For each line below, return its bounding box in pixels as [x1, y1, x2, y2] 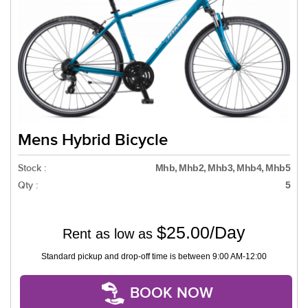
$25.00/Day [157, 223, 245, 243]
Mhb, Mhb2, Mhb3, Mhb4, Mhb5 [155, 162, 290, 174]
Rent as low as [63, 226, 157, 242]
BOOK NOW [130, 284, 213, 303]
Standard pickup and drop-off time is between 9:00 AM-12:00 [41, 252, 267, 262]
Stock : [18, 162, 46, 175]
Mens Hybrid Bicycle [18, 130, 168, 151]
